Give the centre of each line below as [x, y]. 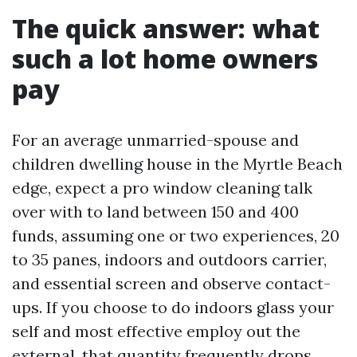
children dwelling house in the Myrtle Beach [177, 164]
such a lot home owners [165, 59]
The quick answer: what [166, 28]
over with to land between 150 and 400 [155, 212]
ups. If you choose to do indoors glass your [173, 307]
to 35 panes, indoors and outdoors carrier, [169, 259]
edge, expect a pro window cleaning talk [162, 188]
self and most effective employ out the [156, 331]
